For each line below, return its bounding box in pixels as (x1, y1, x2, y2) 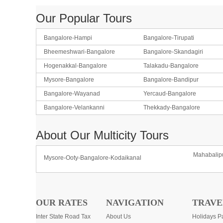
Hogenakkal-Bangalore (44, 62, 107, 69)
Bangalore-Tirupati (143, 34, 194, 41)
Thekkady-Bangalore (143, 104, 200, 111)
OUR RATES (36, 198, 88, 208)
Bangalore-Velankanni (44, 104, 105, 111)
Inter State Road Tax (36, 213, 91, 220)
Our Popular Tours (36, 11, 132, 25)
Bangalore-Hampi (44, 34, 92, 41)
